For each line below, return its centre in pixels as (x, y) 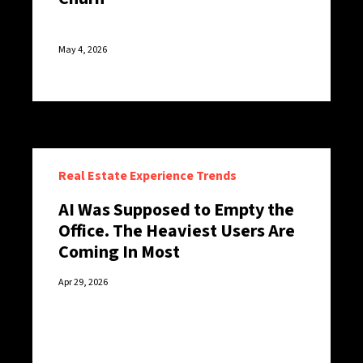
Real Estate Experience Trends (147, 175)
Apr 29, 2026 (83, 282)
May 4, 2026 (83, 50)
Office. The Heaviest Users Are (177, 231)
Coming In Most (119, 252)
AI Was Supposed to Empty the (176, 209)
